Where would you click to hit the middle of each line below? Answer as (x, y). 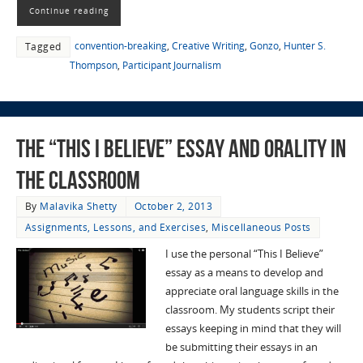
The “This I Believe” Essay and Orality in (181, 148)
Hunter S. (304, 45)
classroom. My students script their (250, 310)
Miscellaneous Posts (261, 227)
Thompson (93, 65)
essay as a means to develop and (244, 272)
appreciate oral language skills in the (252, 291)
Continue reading (68, 10)
